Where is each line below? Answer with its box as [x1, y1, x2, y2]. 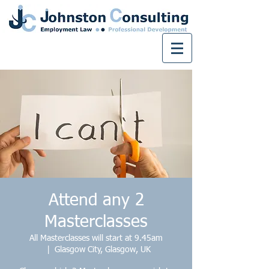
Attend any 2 [48, 192, 144, 209]
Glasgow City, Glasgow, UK [54, 246, 151, 254]
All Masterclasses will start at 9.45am [29, 234, 163, 243]
